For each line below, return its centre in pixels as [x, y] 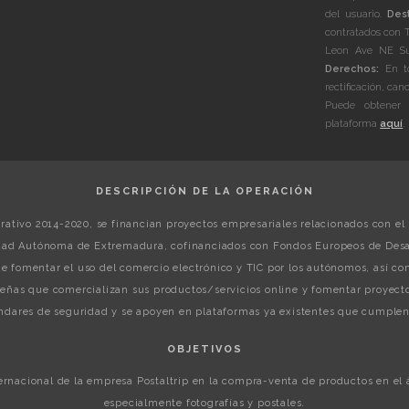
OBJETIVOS [204, 349]
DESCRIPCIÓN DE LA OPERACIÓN [204, 192]
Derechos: [352, 68]
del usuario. [357, 14]
